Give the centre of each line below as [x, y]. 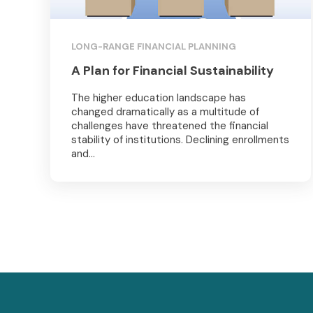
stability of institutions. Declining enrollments [180, 140]
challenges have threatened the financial [170, 126]
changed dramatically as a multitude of [165, 112]
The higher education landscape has [159, 98]
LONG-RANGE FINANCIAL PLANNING [154, 47]
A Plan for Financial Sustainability [173, 71]
